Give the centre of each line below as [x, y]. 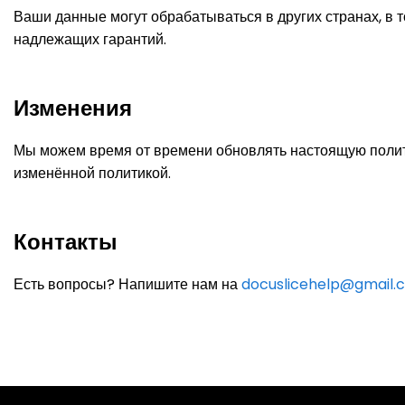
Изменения [73, 108]
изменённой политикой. [92, 173]
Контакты [66, 242]
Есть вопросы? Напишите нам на [127, 284]
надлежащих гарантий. [90, 39]
